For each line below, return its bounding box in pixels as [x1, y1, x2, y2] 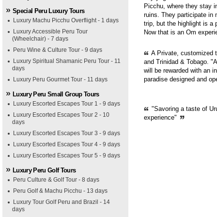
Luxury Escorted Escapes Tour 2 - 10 [13, 111, 109, 118]
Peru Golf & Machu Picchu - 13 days [13, 187, 108, 194]
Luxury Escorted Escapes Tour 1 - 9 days [13, 100, 120, 107]
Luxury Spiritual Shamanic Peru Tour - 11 [13, 58, 121, 64]
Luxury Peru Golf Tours [13, 167, 76, 174]
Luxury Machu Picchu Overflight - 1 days [13, 17, 119, 24]
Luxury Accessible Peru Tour [13, 28, 88, 35]
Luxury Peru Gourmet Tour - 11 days [13, 76, 108, 83]
